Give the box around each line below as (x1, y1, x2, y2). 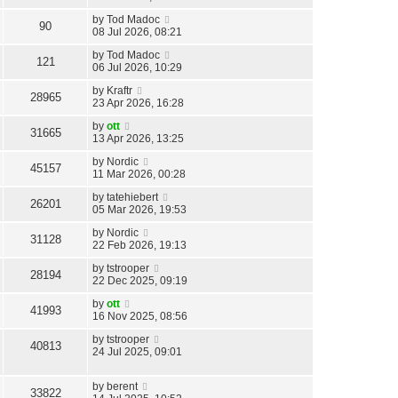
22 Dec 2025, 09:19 (92, 275, 187, 288)
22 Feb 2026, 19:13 (92, 239, 187, 252)
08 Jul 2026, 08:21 (92, 26, 182, 39)
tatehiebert (107, 191, 158, 204)
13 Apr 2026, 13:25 (92, 132, 184, 146)
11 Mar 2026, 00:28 (92, 168, 186, 181)
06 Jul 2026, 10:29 (92, 61, 182, 75)
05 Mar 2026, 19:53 (92, 203, 187, 217)
